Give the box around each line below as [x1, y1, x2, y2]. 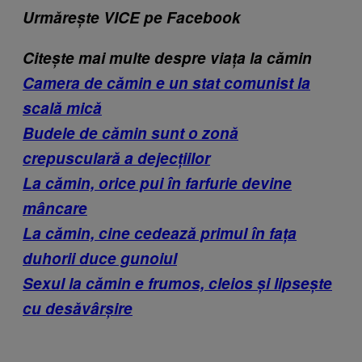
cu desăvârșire [23, 297, 133, 319]
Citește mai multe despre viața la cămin [23, 46, 312, 69]
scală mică [23, 96, 102, 119]
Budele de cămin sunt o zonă [23, 121, 238, 144]
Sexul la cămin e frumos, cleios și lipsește [23, 271, 332, 294]
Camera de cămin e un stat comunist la [23, 71, 310, 94]
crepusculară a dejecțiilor [23, 146, 210, 169]
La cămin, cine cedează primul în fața [23, 221, 297, 244]
